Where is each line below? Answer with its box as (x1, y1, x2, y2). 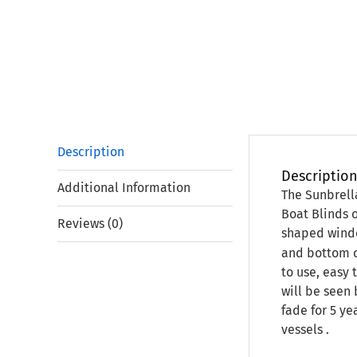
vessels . (281, 322, 329, 337)
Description (57, 144, 124, 159)
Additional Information (57, 180, 190, 195)
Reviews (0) (57, 216, 123, 231)
